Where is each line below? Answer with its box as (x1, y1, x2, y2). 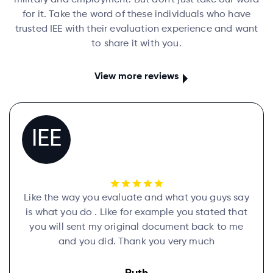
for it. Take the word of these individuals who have (22, 10, 251, 19)
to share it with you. (91, 39, 182, 49)
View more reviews (94, 72, 179, 82)
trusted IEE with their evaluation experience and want (15, 24, 258, 34)
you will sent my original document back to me (29, 222, 244, 232)
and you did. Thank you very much (58, 237, 215, 247)
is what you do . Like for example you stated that (26, 208, 247, 218)
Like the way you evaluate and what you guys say (24, 193, 249, 203)
